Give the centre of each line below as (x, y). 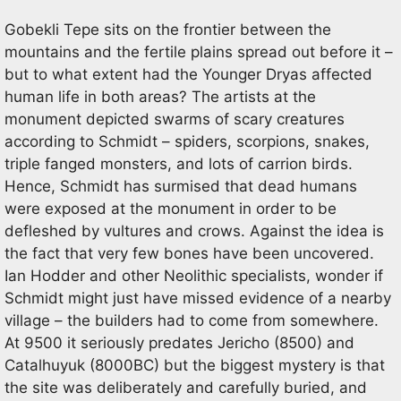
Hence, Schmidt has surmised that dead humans (181, 186)
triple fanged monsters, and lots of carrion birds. (179, 164)
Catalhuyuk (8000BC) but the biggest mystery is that (195, 365)
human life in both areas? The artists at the (160, 97)
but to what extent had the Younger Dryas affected (188, 74)
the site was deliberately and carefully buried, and (186, 388)
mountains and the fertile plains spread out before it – (199, 52)
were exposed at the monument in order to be (171, 209)
